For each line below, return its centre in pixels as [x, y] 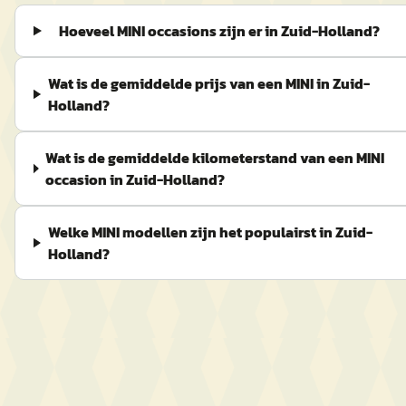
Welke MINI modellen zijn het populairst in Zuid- [210, 232]
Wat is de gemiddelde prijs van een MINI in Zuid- [208, 83]
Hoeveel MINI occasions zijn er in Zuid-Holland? [220, 31]
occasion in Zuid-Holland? [135, 179]
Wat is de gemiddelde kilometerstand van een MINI [215, 158]
